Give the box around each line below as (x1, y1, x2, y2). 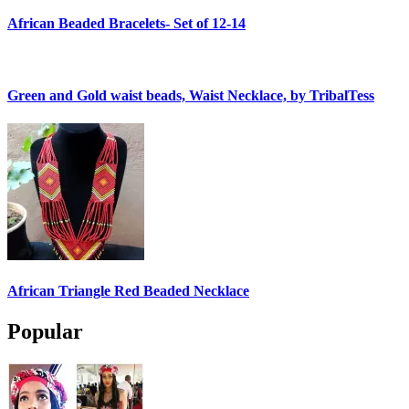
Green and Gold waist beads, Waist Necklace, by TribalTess (7, 87, 374, 103)
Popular (7, 319, 83, 343)
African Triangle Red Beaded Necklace (7, 283, 249, 299)
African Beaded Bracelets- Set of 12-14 (7, 16, 246, 32)
